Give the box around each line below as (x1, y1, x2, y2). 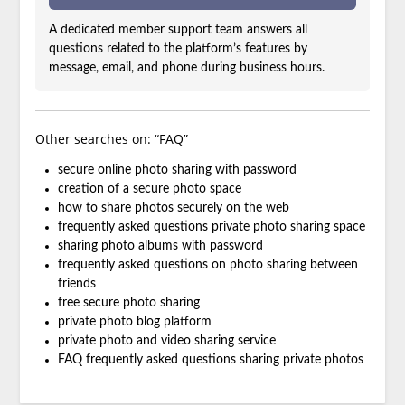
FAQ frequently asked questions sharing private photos (57, 353, 363, 367)
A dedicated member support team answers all (48, 24, 307, 37)
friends (57, 278, 96, 291)
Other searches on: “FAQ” (34, 130, 188, 148)
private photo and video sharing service (57, 334, 276, 348)
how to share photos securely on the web (57, 202, 289, 215)
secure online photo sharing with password (57, 164, 297, 177)
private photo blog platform (57, 316, 212, 329)
